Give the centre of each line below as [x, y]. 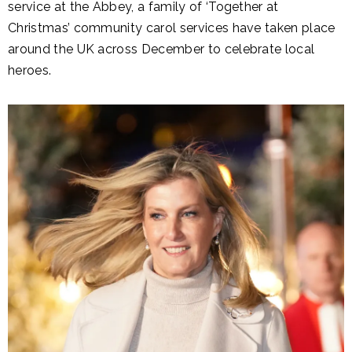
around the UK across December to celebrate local [161, 49]
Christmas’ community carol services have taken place [172, 28]
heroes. [30, 71]
